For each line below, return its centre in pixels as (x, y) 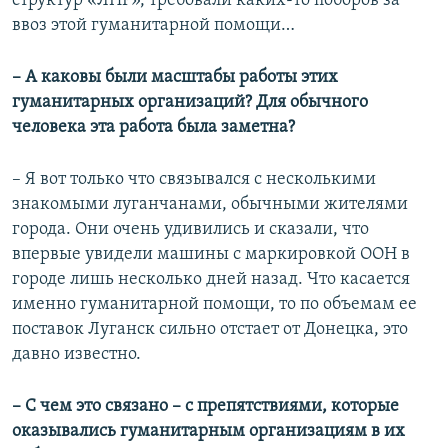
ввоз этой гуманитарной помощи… (153, 26)
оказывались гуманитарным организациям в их (208, 432)
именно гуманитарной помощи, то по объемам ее (214, 305)
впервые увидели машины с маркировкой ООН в (211, 255)
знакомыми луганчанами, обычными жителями (210, 205)
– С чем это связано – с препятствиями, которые (205, 407)
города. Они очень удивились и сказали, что (190, 230)
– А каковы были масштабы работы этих (175, 78)
